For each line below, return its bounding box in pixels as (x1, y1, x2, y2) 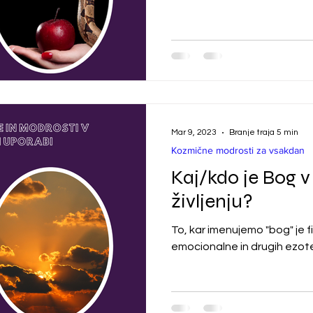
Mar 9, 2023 (171, 128, 217, 137)
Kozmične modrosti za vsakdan (171, 144, 305, 156)
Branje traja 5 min (229, 128, 298, 137)
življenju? (171, 189, 253, 213)
